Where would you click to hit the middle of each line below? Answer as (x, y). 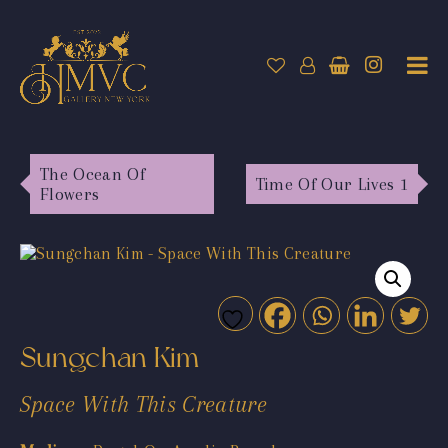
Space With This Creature (144, 403)
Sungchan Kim (110, 357)
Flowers (70, 193)
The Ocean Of (93, 173)
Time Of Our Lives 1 (331, 183)
